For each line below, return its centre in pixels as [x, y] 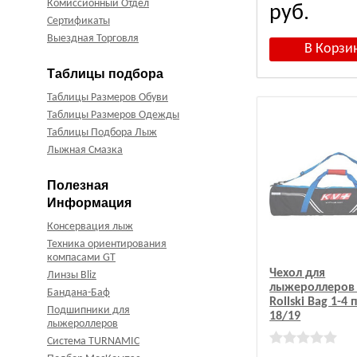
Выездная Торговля [93, 39]
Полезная [78, 186]
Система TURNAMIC [93, 342]
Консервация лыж [90, 227]
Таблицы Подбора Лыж [102, 133]
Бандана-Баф [78, 293]
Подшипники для [88, 311]
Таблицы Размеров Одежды [113, 116]
